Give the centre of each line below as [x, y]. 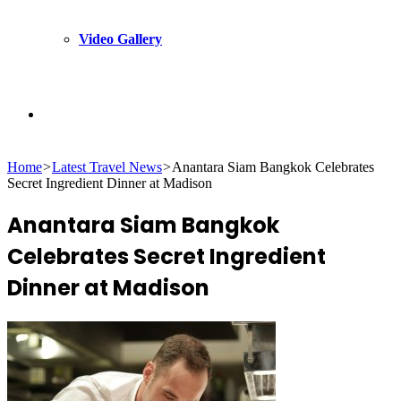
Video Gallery [120, 39]
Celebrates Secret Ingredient [166, 256]
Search [61, 113]
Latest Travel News [107, 167]
